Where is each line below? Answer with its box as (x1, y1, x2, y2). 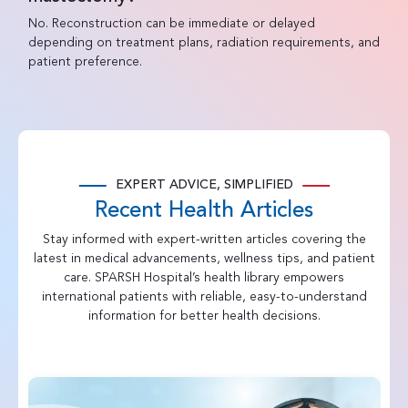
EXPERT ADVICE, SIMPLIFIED (115, 178, 293, 191)
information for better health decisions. (87, 309, 321, 322)
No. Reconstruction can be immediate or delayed (27, 16, 315, 30)
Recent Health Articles (95, 199, 313, 222)
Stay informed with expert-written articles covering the (42, 232, 366, 246)
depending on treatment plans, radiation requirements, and (27, 36, 380, 49)
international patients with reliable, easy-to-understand (41, 290, 367, 303)
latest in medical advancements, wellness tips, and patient (33, 251, 375, 265)
